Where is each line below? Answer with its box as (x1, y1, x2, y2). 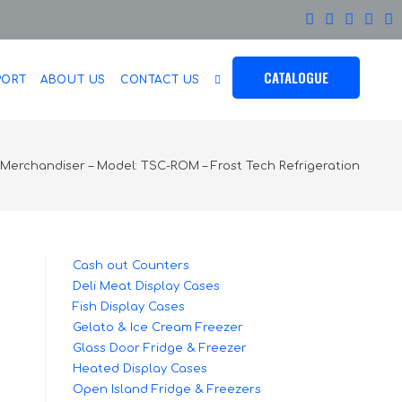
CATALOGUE (264, 67, 328, 87)
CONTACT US (120, 74, 200, 86)
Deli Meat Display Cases (73, 280, 220, 293)
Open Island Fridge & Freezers (73, 383, 261, 396)
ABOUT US (40, 74, 106, 86)
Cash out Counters (73, 259, 189, 272)
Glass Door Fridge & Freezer (73, 342, 247, 354)
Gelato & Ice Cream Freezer (73, 321, 243, 334)
